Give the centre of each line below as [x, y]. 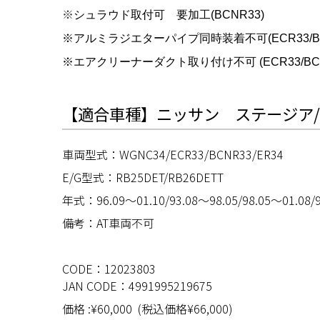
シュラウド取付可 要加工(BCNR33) [169, 15]
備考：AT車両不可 [108, 222]
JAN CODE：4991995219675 [137, 285]
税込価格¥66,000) [187, 308]
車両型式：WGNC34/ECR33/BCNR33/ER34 [173, 154]
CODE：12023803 [109, 268]
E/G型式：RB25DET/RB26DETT [143, 177]
